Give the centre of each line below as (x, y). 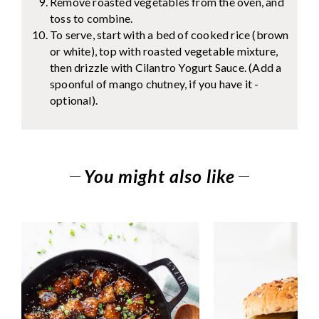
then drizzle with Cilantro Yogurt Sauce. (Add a (166, 67)
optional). (74, 100)
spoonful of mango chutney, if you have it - (155, 84)
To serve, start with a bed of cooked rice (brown (169, 35)
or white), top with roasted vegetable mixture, (164, 51)
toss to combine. (91, 18)
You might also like (159, 176)
